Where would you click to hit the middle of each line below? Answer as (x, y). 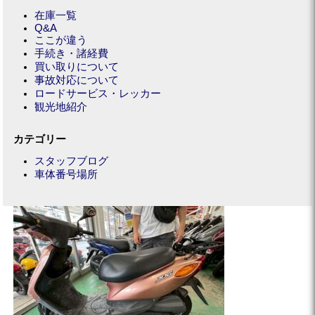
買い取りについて (76, 66)
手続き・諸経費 (71, 53)
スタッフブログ (71, 161)
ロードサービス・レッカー (97, 93)
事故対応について (76, 80)
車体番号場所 (66, 174)
